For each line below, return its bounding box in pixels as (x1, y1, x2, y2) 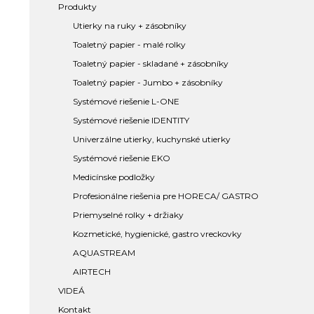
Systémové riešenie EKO (73, 153, 170, 163)
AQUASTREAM (73, 247, 135, 258)
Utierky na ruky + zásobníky (73, 20, 186, 31)
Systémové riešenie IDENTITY (73, 115, 189, 125)
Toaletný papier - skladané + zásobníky (73, 58, 228, 69)
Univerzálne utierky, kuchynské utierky (73, 134, 231, 144)
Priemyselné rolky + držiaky (73, 210, 184, 220)
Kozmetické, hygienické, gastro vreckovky (73, 228, 242, 239)
